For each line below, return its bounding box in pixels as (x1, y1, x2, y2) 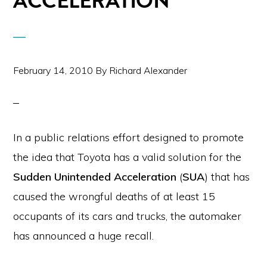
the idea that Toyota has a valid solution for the (13, 150, 242, 164)
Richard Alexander (109, 64, 188, 76)
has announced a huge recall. (13, 229, 157, 243)
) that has (204, 170, 250, 184)
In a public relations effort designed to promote (13, 131, 244, 144)
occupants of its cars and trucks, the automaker (13, 209, 242, 223)
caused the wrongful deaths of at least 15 (13, 190, 216, 203)
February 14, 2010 (13, 64, 94, 76)
